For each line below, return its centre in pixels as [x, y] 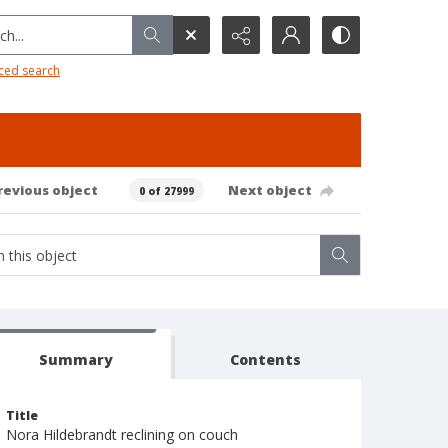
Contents [266, 359]
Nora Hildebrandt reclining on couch [122, 434]
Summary [75, 359]
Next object [269, 189]
